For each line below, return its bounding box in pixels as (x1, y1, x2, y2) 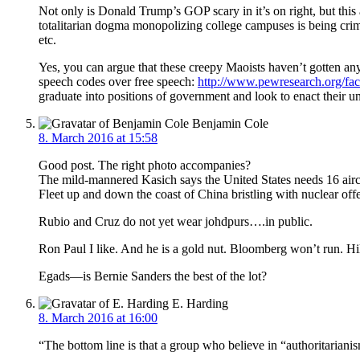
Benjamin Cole (189, 116, 268, 130)
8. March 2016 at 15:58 (39, 130, 157, 145)
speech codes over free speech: (39, 74, 198, 88)
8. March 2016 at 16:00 (39, 310, 157, 325)
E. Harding (169, 296, 228, 310)
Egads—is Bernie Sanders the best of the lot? (39, 268, 267, 283)
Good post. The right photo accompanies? (39, 157, 251, 172)
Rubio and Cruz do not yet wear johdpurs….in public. (39, 214, 313, 228)
